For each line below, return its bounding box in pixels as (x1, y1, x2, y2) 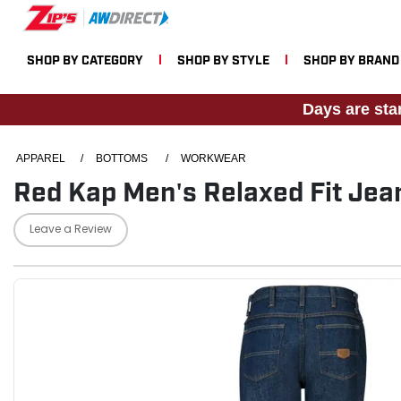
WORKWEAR (181, 152, 246, 165)
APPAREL (16, 152, 65, 165)
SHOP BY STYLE (177, 50, 269, 66)
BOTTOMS (96, 152, 148, 165)
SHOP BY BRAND (303, 50, 399, 66)
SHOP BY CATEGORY (27, 50, 143, 66)
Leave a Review (30, 221, 112, 239)
